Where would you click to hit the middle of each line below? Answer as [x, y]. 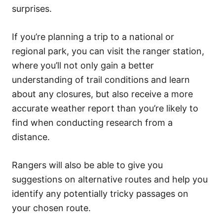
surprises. [32, 8]
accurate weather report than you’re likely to [105, 108]
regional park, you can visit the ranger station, [108, 51]
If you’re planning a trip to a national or [93, 37]
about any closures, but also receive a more [102, 94]
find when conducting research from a [92, 122]
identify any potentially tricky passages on [100, 193]
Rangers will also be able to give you [87, 165]
